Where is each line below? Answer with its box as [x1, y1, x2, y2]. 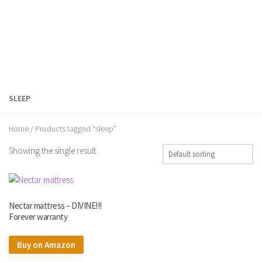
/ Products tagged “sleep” [29, 123, 116, 135]
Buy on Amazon [17, 239, 75, 250]
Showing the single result [9, 144, 96, 156]
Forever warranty [9, 211, 67, 223]
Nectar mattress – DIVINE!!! [9, 200, 102, 212]
